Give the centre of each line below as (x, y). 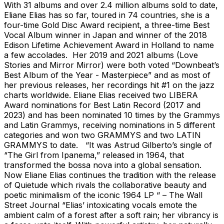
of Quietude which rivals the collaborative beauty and (105, 185)
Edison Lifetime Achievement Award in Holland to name (109, 45)
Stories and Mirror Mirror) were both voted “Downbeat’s (112, 65)
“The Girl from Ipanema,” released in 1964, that (94, 155)
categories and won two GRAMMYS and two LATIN (102, 135)
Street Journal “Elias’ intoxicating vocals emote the (100, 205)
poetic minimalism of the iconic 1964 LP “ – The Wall (103, 195)
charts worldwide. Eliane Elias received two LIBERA (101, 95)
